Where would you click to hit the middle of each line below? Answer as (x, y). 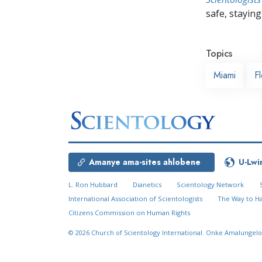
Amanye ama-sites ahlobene (145, 162)
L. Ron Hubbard (93, 185)
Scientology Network (211, 185)
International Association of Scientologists (135, 199)
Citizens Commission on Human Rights (129, 213)
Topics (219, 53)
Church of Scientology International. (149, 233)
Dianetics (147, 185)
